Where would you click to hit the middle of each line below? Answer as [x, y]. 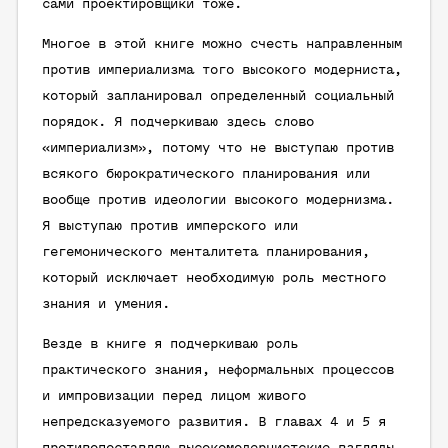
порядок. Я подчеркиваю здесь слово [178, 122]
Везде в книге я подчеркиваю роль [170, 344]
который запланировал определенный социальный [218, 96]
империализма [146, 70]
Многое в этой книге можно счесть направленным [222, 44]
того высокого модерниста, [298, 70]
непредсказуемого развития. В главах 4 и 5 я [214, 422]
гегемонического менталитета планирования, [206, 252]
